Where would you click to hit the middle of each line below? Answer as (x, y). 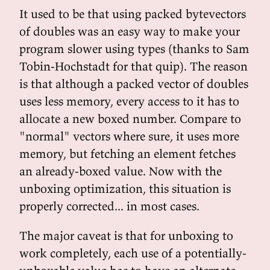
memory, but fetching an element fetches (127, 153)
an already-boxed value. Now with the (121, 171)
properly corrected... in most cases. (109, 206)
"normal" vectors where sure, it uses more (129, 136)
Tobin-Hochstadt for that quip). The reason (133, 66)
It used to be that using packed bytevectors (133, 14)
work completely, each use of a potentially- (133, 253)
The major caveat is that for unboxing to (126, 235)
